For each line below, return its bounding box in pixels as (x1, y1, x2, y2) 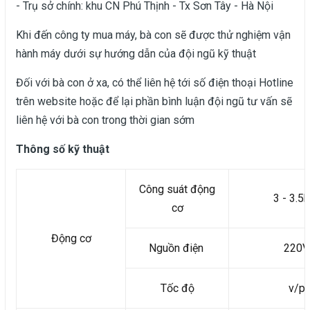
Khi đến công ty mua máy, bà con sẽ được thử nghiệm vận (16, 28, 291, 42)
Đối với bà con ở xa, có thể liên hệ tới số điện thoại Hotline (16, 76, 293, 90)
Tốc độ (157, 282, 197, 295)
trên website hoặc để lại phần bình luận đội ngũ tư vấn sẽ (16, 95, 292, 109)
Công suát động (139, 183, 215, 197)
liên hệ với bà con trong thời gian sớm (16, 113, 197, 127)
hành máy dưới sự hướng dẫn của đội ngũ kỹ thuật (16, 47, 259, 61)
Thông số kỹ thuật (16, 143, 112, 156)
